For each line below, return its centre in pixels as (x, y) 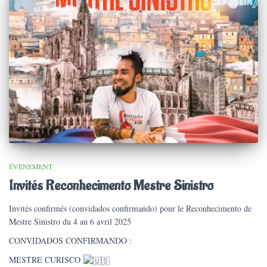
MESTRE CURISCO (46, 259)
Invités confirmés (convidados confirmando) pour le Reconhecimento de (130, 208)
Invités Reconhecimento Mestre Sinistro (111, 185)
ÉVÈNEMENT (31, 166)
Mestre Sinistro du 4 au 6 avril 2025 (70, 221)
